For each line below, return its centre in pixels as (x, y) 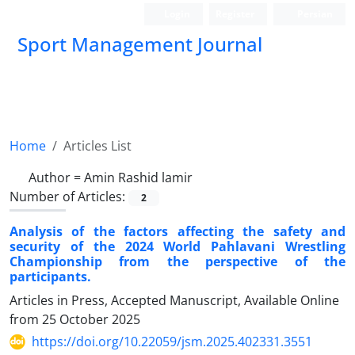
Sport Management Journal (140, 44)
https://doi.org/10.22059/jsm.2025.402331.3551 (172, 342)
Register (235, 14)
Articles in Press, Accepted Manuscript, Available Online (174, 301)
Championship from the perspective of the (177, 262)
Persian (314, 14)
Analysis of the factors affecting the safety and (177, 232)
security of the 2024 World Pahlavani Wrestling (177, 247)
